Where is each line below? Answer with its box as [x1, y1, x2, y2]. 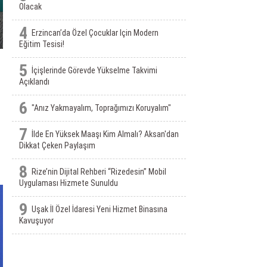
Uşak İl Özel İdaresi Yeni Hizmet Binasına [31, 204, 167, 214]
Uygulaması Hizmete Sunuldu [18, 178, 118, 188]
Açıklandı [18, 77, 49, 86]
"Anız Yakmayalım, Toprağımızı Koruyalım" [31, 103, 171, 113]
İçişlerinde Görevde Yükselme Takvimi [31, 66, 157, 75]
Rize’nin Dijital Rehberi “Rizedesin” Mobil [31, 167, 166, 176]
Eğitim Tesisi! [18, 39, 64, 49]
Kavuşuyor [18, 216, 54, 225]
